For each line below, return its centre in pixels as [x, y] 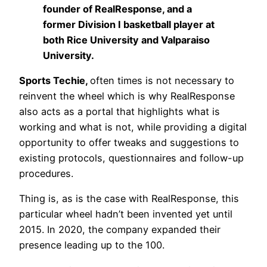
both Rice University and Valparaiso [126, 40]
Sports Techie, [55, 81]
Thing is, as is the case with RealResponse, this [129, 199]
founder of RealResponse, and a [117, 9]
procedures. [46, 174]
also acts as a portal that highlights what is [119, 112]
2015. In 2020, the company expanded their [120, 230]
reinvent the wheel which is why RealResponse [127, 96]
